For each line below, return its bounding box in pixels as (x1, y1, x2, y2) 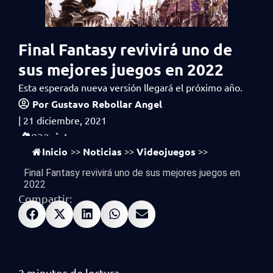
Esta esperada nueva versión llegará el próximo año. (18, 80, 243, 93)
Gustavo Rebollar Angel (49, 97, 162, 110)
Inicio (42, 144, 68, 158)
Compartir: (18, 191, 72, 205)
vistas (49, 129, 80, 144)
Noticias (83, 144, 122, 158)
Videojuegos (136, 144, 196, 158)
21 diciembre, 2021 (23, 113, 107, 126)
